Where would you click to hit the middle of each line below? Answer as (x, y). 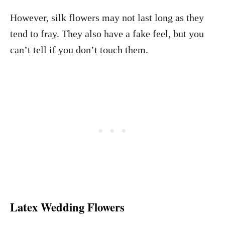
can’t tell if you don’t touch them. (79, 50)
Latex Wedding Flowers (67, 207)
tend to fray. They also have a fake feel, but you (107, 34)
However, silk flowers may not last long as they (107, 18)
